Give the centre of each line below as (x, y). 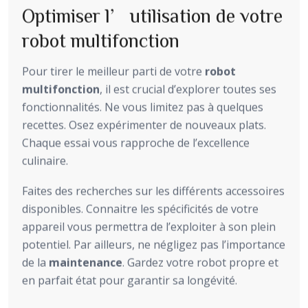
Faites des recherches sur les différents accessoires (153, 191)
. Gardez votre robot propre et (200, 262)
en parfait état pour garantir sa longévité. (130, 280)
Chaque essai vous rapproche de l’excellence (136, 143)
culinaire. (45, 161)
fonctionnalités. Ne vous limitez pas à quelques (143, 107)
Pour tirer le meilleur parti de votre (113, 71)
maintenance (86, 262)
